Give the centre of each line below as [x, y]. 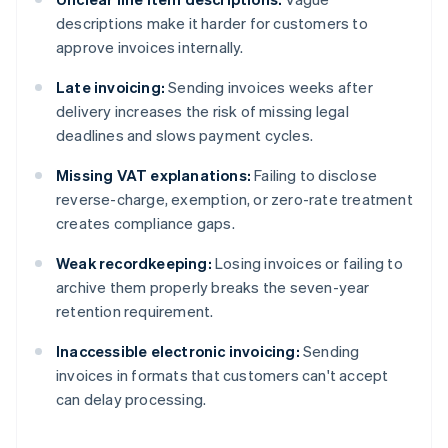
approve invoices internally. [150, 47]
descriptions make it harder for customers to [212, 23]
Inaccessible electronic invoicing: [178, 351]
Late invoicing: [110, 87]
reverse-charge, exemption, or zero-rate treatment [234, 199]
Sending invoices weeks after [269, 87]
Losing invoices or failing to [307, 263]
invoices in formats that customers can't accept [222, 375]
